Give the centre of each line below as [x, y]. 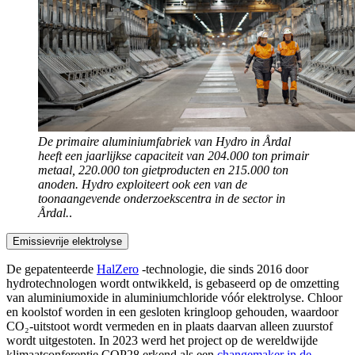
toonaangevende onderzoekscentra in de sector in [162, 199]
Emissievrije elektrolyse [67, 242]
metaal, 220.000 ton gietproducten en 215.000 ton [163, 170]
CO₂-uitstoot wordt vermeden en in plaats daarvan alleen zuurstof [170, 326]
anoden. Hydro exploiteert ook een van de [143, 185]
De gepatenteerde [52, 269]
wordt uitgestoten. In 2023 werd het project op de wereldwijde [162, 341]
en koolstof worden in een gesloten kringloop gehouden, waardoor [172, 312]
